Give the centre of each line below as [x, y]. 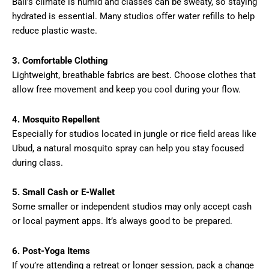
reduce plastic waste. [55, 31]
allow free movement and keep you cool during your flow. [126, 90]
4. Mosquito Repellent [56, 119]
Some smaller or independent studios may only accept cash [132, 207]
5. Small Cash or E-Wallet [63, 192]
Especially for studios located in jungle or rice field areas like [134, 134]
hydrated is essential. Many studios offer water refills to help [133, 17]
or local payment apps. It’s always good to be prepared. [122, 221]
